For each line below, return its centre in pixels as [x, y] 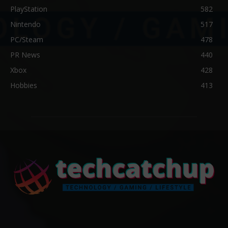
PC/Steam [27, 40]
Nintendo [25, 24]
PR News [25, 55]
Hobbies [24, 85]
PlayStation [29, 9]
